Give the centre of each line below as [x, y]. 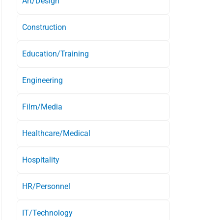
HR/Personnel [46, 186]
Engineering [42, 80]
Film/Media [42, 107]
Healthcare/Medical [56, 133]
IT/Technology [47, 213]
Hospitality [41, 160]
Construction [44, 27]
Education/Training [55, 54]
